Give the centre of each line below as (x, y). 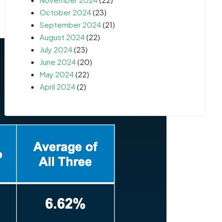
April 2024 (58, 86)
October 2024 (66, 12)
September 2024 (71, 24)
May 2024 (57, 74)
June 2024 (58, 61)
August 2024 (62, 37)
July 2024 (56, 49)
